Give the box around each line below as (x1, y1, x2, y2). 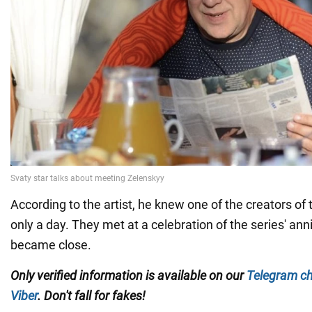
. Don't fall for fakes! (38, 288, 146, 303)
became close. (10, 237, 91, 252)
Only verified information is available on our (10, 267, 247, 283)
